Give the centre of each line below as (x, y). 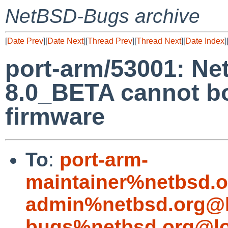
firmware (55, 117)
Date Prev (25, 41)
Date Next (65, 41)
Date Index (205, 41)
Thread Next (159, 41)
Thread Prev (110, 41)
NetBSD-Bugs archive (103, 16)
